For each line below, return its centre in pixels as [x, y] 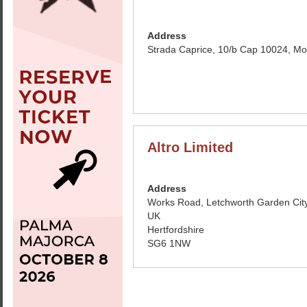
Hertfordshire [176, 230]
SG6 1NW [169, 243]
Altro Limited [190, 147]
